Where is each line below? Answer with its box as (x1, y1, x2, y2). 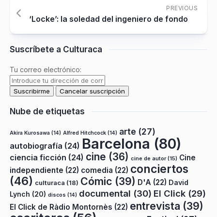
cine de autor (131, 155, 166, 162)
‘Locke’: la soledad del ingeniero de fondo (29, 14, 188, 24)
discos (48, 192, 66, 198)
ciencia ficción (10, 153, 66, 162)
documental (79, 188, 131, 199)
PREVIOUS (166, 4, 198, 12)
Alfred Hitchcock (63, 130, 106, 136)
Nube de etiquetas (10, 107, 85, 116)
